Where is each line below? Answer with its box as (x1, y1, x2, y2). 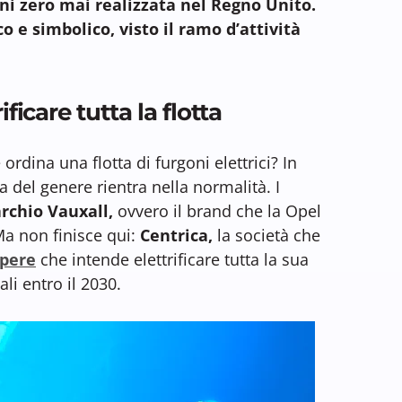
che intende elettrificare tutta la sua (36, 248, 309, 270)
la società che (213, 223, 320, 246)
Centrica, (140, 223, 213, 246)
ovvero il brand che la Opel (113, 199, 321, 222)
